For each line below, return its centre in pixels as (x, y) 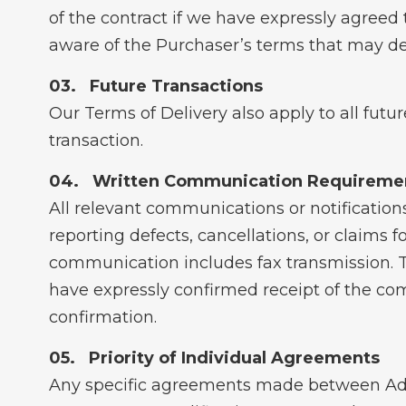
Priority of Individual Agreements (234, 358)
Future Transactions (176, 86)
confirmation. (102, 317)
